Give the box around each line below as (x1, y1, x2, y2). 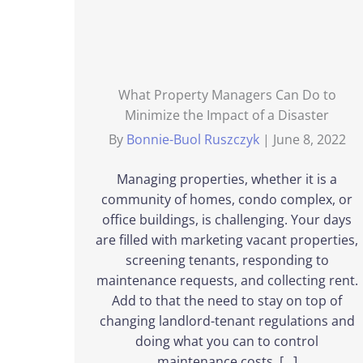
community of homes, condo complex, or (101, 190, 353, 208)
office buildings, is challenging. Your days (102, 211, 352, 228)
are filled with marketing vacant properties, (96, 231, 359, 249)
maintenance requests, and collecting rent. (96, 271, 358, 289)
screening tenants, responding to (125, 251, 329, 269)
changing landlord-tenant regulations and (99, 312, 355, 330)
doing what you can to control (135, 332, 319, 350)
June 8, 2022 (272, 130, 346, 148)
